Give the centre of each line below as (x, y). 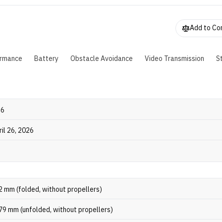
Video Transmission (174, 59)
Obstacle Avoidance (102, 59)
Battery (46, 59)
